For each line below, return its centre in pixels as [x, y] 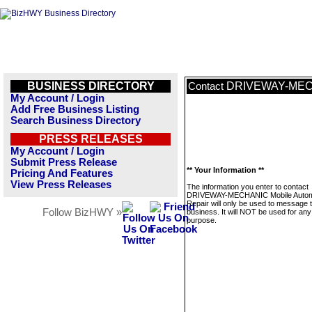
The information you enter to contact [248, 187]
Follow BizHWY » [82, 212]
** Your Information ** [225, 170]
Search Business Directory [76, 120]
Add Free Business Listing [75, 109]
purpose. [202, 220]
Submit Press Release [64, 162]
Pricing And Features [62, 173]
